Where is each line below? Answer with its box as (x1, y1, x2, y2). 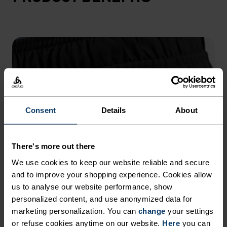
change (138, 206, 166, 215)
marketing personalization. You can (12, 206, 138, 215)
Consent (25, 105, 56, 115)
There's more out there (12, 141, 95, 150)
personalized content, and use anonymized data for (12, 194, 193, 203)
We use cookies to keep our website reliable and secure (12, 158, 209, 166)
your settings (165, 206, 214, 215)
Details (101, 105, 126, 115)
